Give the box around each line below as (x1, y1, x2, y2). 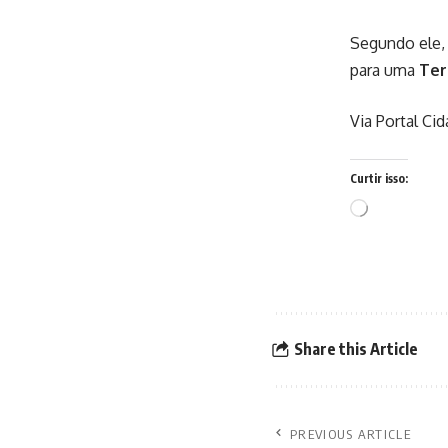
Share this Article (293, 339, 418, 360)
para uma (350, 59, 419, 80)
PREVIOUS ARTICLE (290, 425, 411, 442)
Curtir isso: (350, 170, 408, 186)
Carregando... (367, 198, 442, 214)
